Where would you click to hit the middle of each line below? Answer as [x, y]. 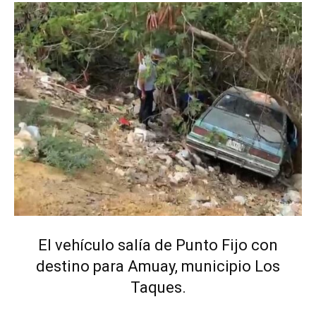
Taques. [158, 287]
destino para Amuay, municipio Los [158, 266]
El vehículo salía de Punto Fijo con [158, 245]
